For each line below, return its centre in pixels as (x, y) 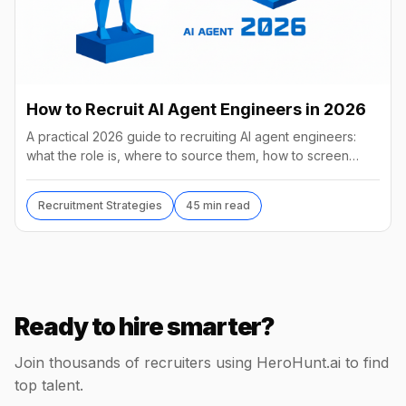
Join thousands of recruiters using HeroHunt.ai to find (202, 363)
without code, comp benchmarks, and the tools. (168, 175)
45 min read (218, 206)
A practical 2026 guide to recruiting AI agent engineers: (191, 137)
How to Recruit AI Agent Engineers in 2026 (196, 110)
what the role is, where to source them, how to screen (188, 156)
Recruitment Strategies (100, 206)
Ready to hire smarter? (145, 327)
